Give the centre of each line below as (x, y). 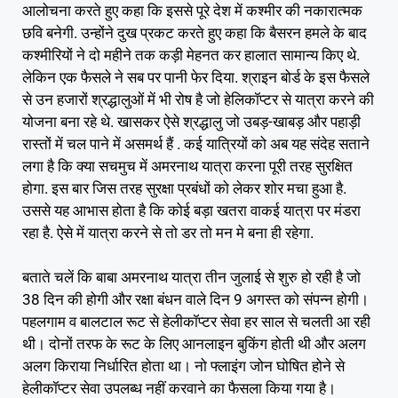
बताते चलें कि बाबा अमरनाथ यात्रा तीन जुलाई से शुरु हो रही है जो (191, 278)
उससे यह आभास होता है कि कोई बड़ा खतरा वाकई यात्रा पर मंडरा (191, 210)
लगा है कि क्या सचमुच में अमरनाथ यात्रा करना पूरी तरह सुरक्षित (187, 166)
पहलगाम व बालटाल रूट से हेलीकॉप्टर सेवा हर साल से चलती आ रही (196, 322)
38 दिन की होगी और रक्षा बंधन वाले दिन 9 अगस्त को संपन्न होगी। (195, 300)
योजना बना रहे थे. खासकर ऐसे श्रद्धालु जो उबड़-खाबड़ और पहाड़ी (191, 121)
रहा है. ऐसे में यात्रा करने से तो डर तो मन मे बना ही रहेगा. (168, 232)
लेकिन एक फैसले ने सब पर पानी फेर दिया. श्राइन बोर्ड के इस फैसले (196, 77)
